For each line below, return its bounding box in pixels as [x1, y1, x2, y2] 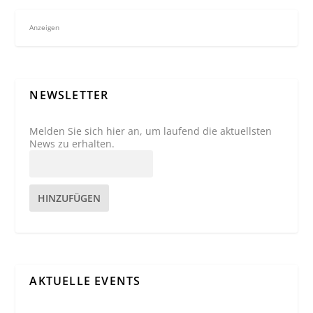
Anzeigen [29, 23, 60, 33]
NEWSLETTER [29, 87, 109, 103]
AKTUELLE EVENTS [29, 273, 141, 289]
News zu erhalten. [29, 136, 115, 150]
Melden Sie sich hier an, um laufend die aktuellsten [29, 124, 272, 138]
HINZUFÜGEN [38, 191, 101, 205]
